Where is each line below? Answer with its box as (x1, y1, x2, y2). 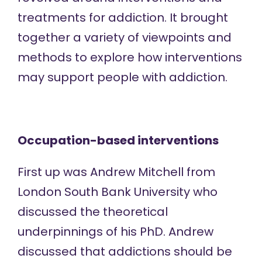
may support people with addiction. (17, 69, 227, 85)
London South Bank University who (17, 184, 218, 200)
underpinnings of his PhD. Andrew (17, 223, 213, 240)
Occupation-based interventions (17, 132, 219, 149)
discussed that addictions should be (17, 243, 232, 260)
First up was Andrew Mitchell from (17, 164, 215, 180)
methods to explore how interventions (17, 49, 242, 65)
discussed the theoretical (17, 204, 168, 220)
